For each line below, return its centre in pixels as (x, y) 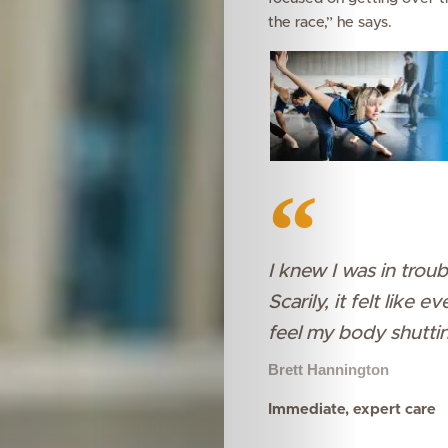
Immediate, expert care (353, 409)
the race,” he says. (329, 22)
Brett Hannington (328, 369)
